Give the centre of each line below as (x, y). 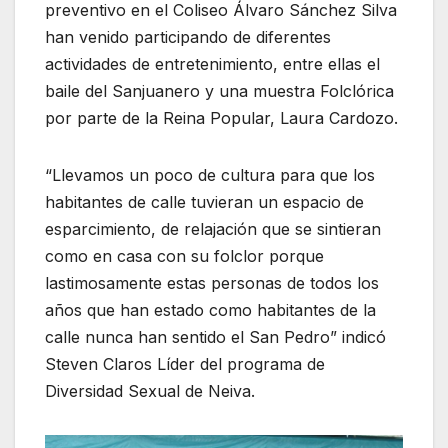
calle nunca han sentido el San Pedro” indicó (215, 336)
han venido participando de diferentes (188, 36)
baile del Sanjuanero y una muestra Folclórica (219, 90)
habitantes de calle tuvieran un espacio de (204, 201)
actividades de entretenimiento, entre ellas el (212, 63)
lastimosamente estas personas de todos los (212, 282)
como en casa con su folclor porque (184, 255)
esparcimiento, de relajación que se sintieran (213, 228)
